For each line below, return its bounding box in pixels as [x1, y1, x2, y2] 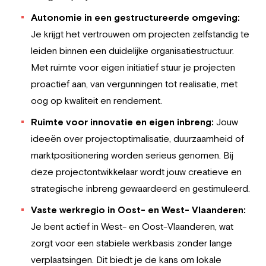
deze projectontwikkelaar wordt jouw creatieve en [31, 166, 242, 177]
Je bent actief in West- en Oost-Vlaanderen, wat [31, 221, 233, 232]
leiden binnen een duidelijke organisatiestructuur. [31, 45, 234, 56]
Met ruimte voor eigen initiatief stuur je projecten [31, 62, 235, 72]
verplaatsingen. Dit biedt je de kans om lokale [31, 254, 221, 265]
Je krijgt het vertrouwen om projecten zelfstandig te [31, 28, 249, 39]
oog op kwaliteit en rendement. [31, 95, 162, 106]
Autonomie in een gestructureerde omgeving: [31, 12, 240, 23]
